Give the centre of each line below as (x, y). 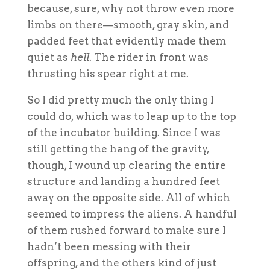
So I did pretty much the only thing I (120, 100)
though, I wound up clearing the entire (126, 165)
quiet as (49, 57)
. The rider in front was (149, 57)
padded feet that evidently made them (126, 41)
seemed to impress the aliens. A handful (132, 214)
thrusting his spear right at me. (108, 73)
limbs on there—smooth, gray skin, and (128, 24)
